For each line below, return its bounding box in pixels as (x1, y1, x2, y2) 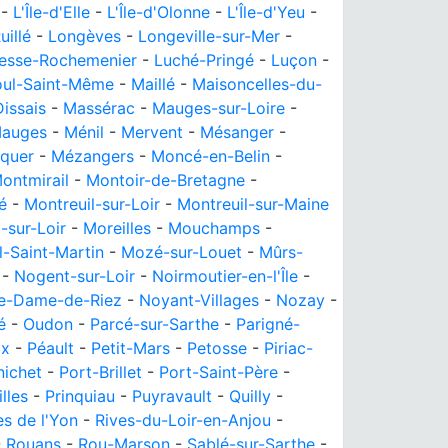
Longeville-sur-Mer (138, 26, 280, 46)
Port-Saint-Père (159, 362, 278, 382)
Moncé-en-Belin (151, 146, 270, 166)
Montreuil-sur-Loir (24, 194, 160, 214)
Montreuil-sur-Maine (177, 194, 329, 214)
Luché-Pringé (154, 50, 254, 70)
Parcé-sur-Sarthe (90, 314, 219, 334)
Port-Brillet (59, 362, 142, 382)
